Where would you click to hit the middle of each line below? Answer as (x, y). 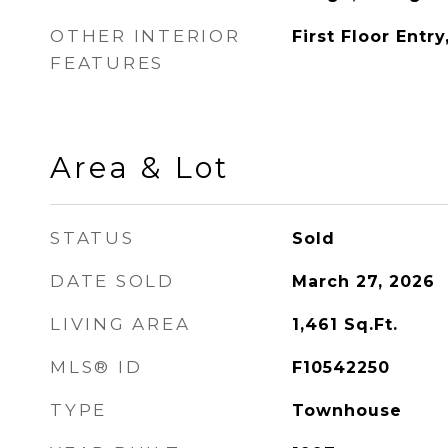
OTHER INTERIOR (145, 36)
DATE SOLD (112, 281)
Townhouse (346, 410)
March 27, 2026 (363, 281)
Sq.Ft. (370, 324)
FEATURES (107, 63)
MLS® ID (96, 367)
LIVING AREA (120, 324)
